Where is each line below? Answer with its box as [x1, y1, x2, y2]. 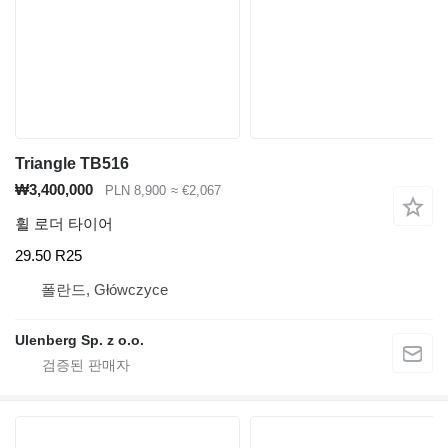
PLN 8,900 [105, 182, 166, 198]
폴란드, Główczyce [41, 280, 168, 298]
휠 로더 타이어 [15, 215, 113, 233]
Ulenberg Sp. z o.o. [15, 331, 144, 348]
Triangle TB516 [15, 154, 129, 172]
